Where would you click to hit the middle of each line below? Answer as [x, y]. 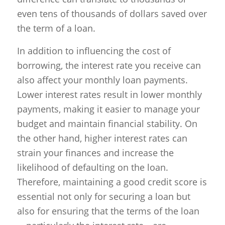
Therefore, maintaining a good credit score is [112, 182]
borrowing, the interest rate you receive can [109, 65]
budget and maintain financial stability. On [107, 123]
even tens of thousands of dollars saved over [112, 14]
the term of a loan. [56, 28]
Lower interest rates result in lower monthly [109, 94]
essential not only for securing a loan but [103, 196]
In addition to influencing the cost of [94, 50]
